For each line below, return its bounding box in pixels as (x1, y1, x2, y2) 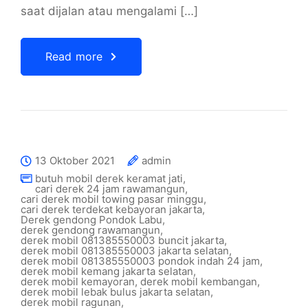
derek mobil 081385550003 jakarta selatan (21, 244, 229, 257)
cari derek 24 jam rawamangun (35, 182, 185, 195)
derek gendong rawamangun (21, 223, 160, 236)
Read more (45, 49, 103, 63)
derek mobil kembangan (140, 275, 257, 288)
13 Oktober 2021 (35, 154, 115, 167)
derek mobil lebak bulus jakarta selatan (21, 285, 210, 298)
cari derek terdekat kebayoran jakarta (21, 203, 202, 216)
